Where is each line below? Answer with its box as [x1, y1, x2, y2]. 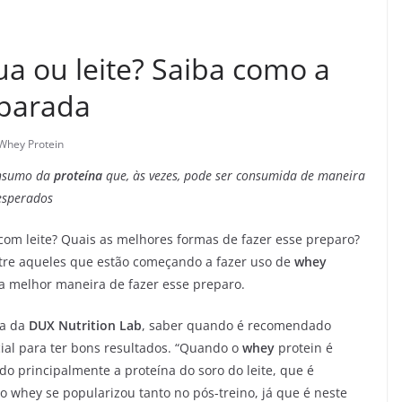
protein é [275, 339, 333, 357]
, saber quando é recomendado [142, 317, 331, 335]
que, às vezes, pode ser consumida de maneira [106, 167, 365, 185]
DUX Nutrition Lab [29, 317, 142, 335]
